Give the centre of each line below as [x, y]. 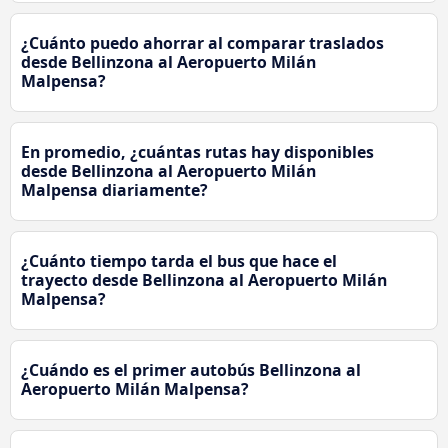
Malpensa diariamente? [114, 189]
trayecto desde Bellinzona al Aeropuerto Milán [204, 279]
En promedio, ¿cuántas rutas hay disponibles [197, 151]
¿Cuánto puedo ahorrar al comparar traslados [202, 42]
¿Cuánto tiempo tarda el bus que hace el [179, 260]
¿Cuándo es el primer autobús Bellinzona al [191, 369]
